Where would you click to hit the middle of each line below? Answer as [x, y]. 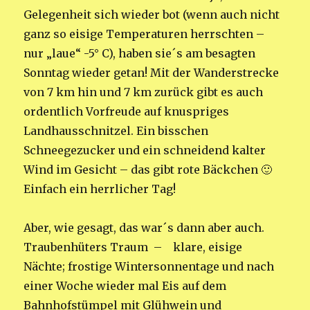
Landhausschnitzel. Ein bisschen [116, 130]
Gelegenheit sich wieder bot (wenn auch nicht [152, 14]
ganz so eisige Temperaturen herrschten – [144, 34]
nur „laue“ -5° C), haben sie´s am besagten [140, 53]
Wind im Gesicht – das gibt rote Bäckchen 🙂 [148, 169]
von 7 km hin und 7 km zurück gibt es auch [144, 92]
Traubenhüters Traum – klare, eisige [133, 247]
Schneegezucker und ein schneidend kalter [145, 150]
